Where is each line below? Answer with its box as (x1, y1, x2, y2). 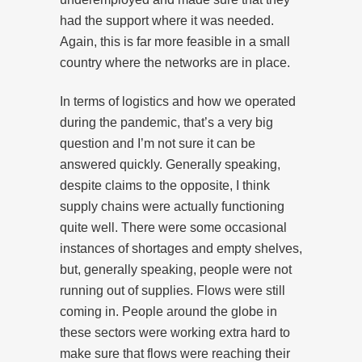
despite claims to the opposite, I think (60, 178, 270, 192)
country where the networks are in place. (60, 55, 290, 69)
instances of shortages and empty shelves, (60, 241, 302, 255)
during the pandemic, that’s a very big (60, 115, 273, 129)
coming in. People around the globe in (60, 304, 277, 318)
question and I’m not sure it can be (60, 136, 255, 150)
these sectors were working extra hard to (60, 325, 290, 339)
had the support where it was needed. (60, 13, 274, 27)
